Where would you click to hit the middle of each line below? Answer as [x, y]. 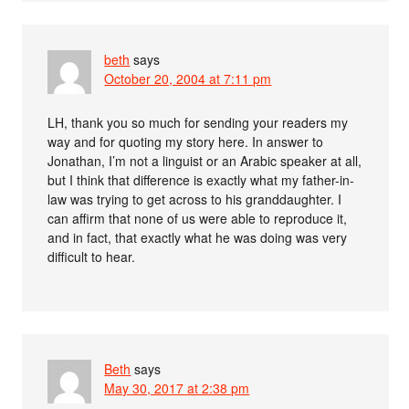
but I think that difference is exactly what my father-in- [201, 180]
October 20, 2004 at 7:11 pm [188, 79]
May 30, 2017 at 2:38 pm [177, 388]
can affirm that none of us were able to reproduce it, [198, 218]
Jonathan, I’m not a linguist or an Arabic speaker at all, [205, 161]
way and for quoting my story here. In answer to [186, 142]
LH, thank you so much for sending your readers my [198, 122]
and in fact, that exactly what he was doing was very [198, 237]
